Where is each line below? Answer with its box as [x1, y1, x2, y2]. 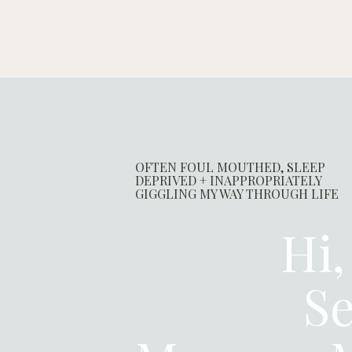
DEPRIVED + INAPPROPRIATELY [135, 172, 321, 189]
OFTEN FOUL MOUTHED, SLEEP [135, 159, 325, 175]
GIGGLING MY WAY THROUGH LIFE [135, 185, 339, 202]
